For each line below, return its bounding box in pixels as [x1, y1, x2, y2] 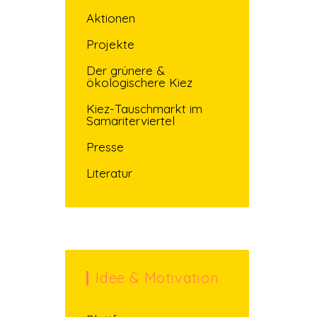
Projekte [86, 36, 134, 52]
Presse [86, 139, 124, 154]
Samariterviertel [86, 113, 175, 128]
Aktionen [86, 10, 135, 25]
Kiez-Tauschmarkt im [86, 100, 202, 116]
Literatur [86, 165, 132, 180]
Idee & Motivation [96, 268, 219, 287]
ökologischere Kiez [86, 74, 192, 90]
